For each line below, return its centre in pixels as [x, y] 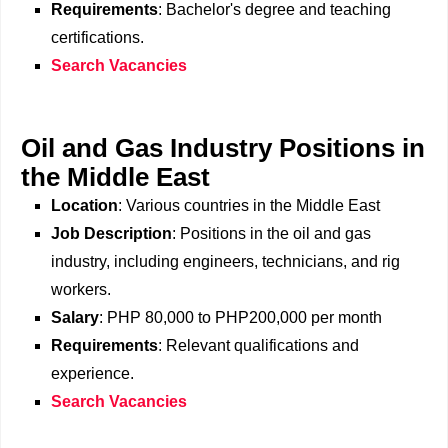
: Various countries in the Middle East [249, 206]
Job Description [111, 234]
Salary [75, 318]
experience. [92, 374]
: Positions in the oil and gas [271, 234]
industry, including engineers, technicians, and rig [225, 262]
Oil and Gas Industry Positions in [223, 148]
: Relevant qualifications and [258, 346]
